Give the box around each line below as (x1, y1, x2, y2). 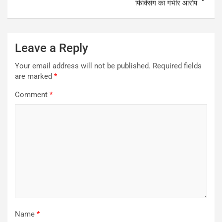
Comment (15, 90, 50, 99)
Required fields (153, 61, 202, 70)
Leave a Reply (15, 41, 88, 55)
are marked (15, 71, 54, 81)
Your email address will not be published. (15, 61, 151, 70)
